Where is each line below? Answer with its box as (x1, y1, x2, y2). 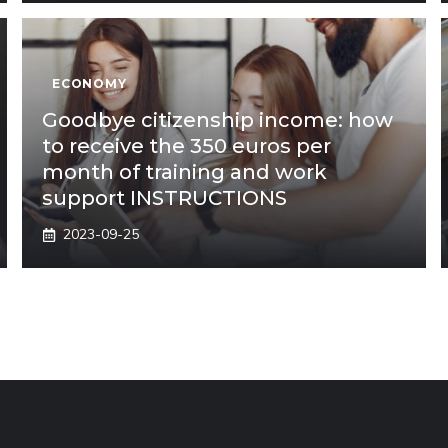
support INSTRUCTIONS (42, 186, 288, 210)
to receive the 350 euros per (42, 134, 332, 158)
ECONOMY (52, 76, 127, 91)
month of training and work (42, 160, 328, 184)
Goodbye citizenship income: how (42, 108, 394, 132)
